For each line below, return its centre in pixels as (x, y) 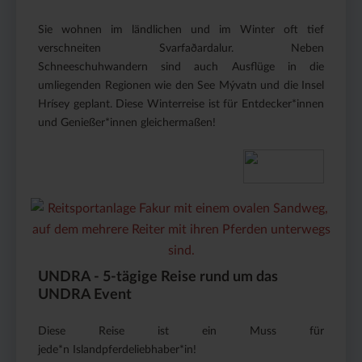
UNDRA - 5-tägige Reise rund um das (158, 277)
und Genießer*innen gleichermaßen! (127, 122)
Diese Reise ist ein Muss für (181, 331)
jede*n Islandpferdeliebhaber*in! (117, 349)
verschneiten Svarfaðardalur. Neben (181, 48)
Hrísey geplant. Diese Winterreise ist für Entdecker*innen (181, 104)
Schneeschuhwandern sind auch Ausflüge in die (181, 67)
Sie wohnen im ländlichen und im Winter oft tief (181, 29)
